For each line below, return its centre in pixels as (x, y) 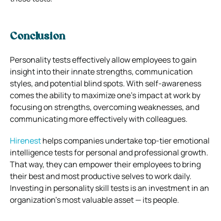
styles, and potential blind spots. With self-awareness (106, 83)
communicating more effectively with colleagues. (99, 119)
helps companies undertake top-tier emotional (125, 140)
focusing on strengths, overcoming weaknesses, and (105, 107)
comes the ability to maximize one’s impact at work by (105, 95)
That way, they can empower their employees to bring (105, 164)
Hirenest (25, 140)
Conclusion (37, 37)
